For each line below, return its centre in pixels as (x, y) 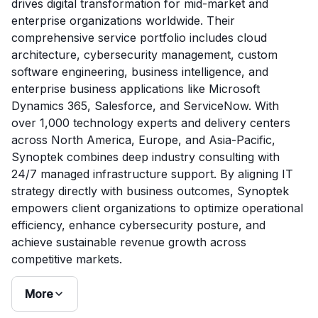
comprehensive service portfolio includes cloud (139, 38)
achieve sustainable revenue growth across (129, 242)
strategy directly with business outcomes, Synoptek (150, 191)
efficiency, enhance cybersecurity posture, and (138, 225)
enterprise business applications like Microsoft (136, 89)
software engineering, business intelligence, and (140, 72)
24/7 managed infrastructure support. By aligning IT (152, 174)
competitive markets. (67, 259)
